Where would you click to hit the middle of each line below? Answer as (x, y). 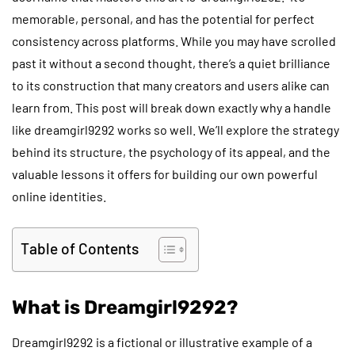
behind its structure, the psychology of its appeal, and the (171, 151)
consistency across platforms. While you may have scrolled (174, 40)
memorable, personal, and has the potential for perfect (163, 18)
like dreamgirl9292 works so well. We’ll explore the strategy (176, 129)
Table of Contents (80, 249)
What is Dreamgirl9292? (125, 307)
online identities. (59, 196)
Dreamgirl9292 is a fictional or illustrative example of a (162, 342)
